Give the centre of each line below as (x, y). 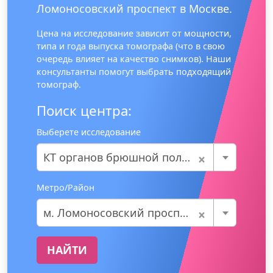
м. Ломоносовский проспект (112, 212)
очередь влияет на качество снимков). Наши (134, 58)
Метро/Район (66, 187)
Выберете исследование (89, 132)
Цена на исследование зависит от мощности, (134, 33)
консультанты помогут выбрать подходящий (134, 71)
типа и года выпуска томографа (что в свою (131, 46)
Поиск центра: (84, 110)
